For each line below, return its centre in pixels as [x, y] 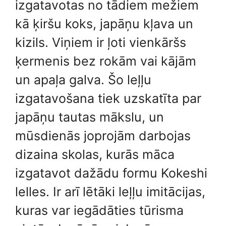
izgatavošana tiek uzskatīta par [108, 98]
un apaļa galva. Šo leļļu [83, 79]
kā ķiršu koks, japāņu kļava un [104, 23]
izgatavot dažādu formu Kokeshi [111, 173]
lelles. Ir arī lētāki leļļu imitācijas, [110, 191]
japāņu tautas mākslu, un [90, 117]
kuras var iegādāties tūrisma [99, 210]
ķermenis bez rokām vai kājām [106, 61]
